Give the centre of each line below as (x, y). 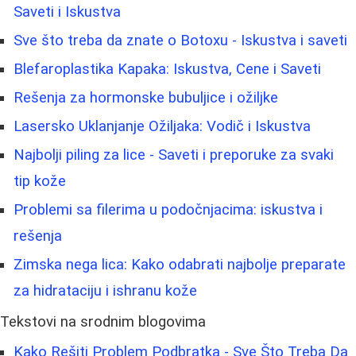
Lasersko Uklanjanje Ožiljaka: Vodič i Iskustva (162, 127)
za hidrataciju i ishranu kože (105, 291)
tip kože (40, 182)
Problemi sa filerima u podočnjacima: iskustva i (168, 210)
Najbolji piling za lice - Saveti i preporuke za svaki (174, 155)
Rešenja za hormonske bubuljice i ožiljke (146, 98)
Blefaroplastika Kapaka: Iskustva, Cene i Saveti (167, 70)
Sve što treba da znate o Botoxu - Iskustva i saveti (180, 41)
